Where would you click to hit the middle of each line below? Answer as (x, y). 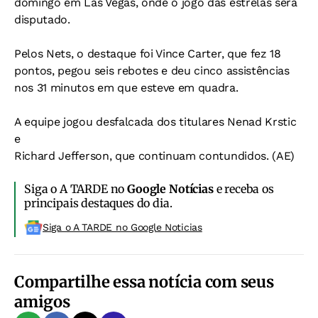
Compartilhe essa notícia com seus (144, 282)
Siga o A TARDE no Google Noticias (122, 227)
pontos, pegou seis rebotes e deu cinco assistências (152, 71)
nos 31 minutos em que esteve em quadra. (126, 88)
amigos (42, 302)
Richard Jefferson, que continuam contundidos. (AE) (154, 156)
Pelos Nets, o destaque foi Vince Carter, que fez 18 (148, 54)
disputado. (42, 20)
